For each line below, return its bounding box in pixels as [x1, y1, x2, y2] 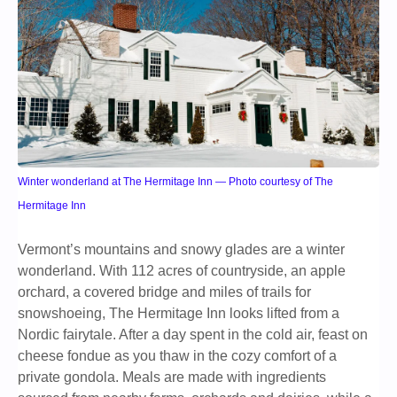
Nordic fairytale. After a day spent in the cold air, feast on [18, 327, 368, 343]
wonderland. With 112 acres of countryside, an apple [18, 263, 346, 279]
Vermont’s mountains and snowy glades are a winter [18, 242, 345, 258]
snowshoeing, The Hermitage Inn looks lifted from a [18, 306, 339, 322]
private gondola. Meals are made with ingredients [18, 370, 326, 385]
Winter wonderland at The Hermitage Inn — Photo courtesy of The [18, 175, 333, 189]
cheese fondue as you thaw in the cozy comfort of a [18, 348, 337, 364]
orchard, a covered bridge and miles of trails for [18, 284, 311, 300]
